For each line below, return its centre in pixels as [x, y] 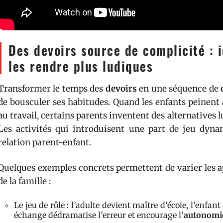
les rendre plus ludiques [81, 66]
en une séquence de [179, 88]
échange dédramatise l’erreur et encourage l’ [99, 215]
